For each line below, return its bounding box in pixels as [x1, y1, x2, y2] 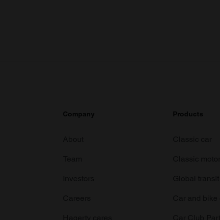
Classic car [173, 135, 212, 144]
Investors [63, 174, 94, 183]
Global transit [173, 174, 219, 183]
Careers [63, 193, 91, 203]
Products [173, 110, 203, 118]
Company [63, 110, 95, 118]
